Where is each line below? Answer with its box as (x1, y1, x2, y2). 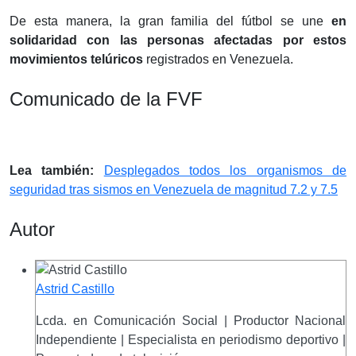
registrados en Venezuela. (143, 52, 293, 66)
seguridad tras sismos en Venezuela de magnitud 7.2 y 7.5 (10, 182, 338, 196)
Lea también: (10, 163, 95, 177)
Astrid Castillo (36, 282, 114, 296)
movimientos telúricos (10, 52, 143, 66)
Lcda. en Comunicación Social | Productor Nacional (36, 314, 346, 328)
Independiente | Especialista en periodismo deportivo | (36, 333, 346, 347)
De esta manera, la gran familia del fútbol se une (10, 14, 331, 28)
